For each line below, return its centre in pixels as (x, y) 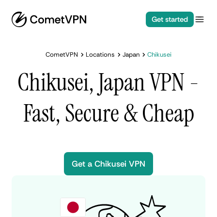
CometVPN (62, 54)
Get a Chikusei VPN (108, 164)
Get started (170, 19)
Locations (100, 54)
